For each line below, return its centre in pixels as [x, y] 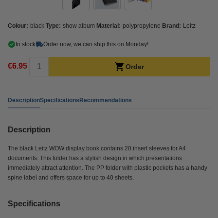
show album [79, 26]
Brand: [172, 26]
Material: [109, 26]
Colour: [18, 26]
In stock [26, 44]
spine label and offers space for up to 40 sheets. [71, 178]
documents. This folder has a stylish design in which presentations [95, 158]
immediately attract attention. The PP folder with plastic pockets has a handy [108, 168]
